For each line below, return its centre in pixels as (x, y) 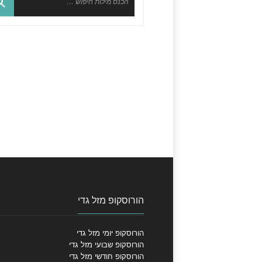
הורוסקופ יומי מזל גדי (110, 233)
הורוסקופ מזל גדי (111, 200)
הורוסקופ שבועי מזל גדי (106, 244)
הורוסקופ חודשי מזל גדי (106, 256)
